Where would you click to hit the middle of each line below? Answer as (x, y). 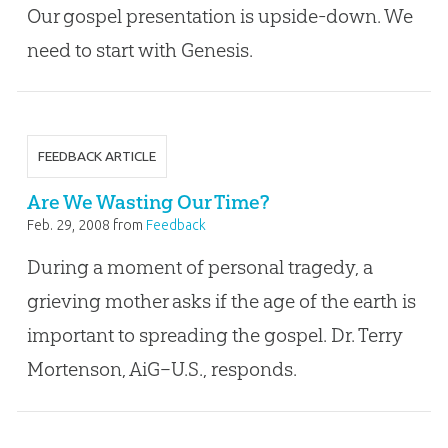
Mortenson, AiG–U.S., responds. (161, 369)
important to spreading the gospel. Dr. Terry (214, 335)
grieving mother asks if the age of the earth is (221, 301)
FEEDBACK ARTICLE (96, 156)
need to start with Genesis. (139, 49)
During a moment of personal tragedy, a (199, 267)
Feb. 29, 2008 (68, 224)
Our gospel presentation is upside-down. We (219, 15)
